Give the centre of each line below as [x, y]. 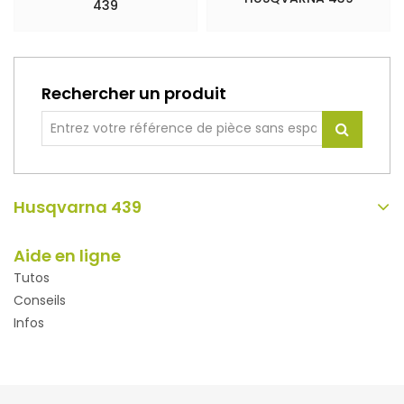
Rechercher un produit [134, 93]
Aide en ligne [67, 256]
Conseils [40, 300]
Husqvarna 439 [78, 207]
